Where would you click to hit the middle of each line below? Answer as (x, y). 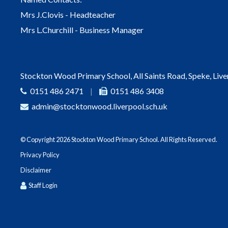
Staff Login (43, 186)
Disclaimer (36, 170)
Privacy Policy (40, 155)
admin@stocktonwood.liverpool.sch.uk (99, 106)
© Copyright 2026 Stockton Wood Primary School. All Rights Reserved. (119, 140)
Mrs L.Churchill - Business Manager (82, 30)
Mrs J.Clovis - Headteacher (68, 15)
